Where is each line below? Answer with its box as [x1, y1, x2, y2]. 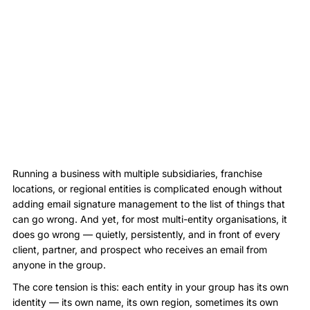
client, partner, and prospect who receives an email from [12, 244, 267, 255]
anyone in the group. [12, 259, 106, 271]
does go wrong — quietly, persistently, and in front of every [12, 228, 280, 240]
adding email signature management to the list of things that [12, 198, 285, 210]
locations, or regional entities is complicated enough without [12, 183, 282, 194]
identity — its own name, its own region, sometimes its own [12, 296, 278, 308]
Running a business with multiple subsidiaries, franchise [12, 167, 262, 179]
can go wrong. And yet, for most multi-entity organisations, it [12, 213, 287, 225]
